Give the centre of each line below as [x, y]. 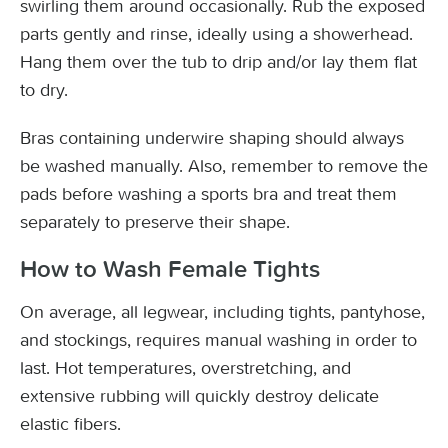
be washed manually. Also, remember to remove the [224, 166]
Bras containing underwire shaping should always [212, 138]
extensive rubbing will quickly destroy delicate [199, 396]
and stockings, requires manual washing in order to [218, 340]
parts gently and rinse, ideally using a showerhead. [216, 34]
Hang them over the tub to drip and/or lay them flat [218, 62]
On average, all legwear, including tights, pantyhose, [222, 312]
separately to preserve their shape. [155, 222]
